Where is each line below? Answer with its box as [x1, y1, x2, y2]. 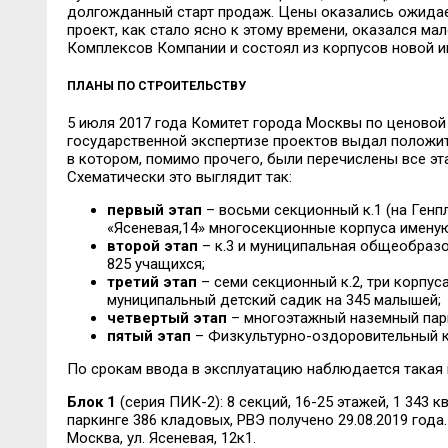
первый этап [106, 200, 202, 219]
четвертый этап [106, 308, 227, 327]
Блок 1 [66, 392, 116, 411]
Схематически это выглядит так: [66, 167, 292, 186]
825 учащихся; [106, 254, 205, 273]
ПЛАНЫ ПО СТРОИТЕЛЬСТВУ [66, 78, 246, 94]
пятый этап [106, 326, 191, 345]
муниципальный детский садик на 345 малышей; [106, 290, 441, 309]
